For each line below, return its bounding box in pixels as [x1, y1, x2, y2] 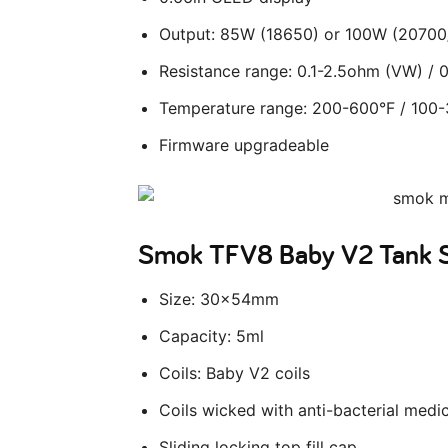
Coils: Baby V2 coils [159, 363, 310, 384]
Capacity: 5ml [159, 326, 264, 347]
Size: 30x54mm [159, 289, 279, 310]
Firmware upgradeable [159, 135, 329, 156]
